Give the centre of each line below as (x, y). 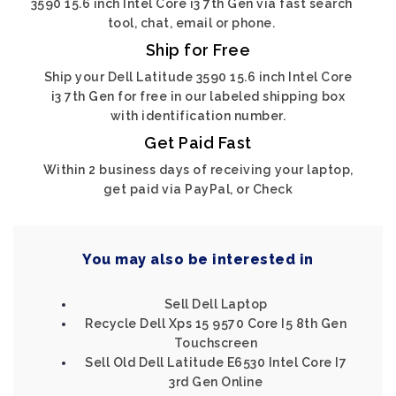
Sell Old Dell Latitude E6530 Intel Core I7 (216, 362)
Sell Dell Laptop (216, 304)
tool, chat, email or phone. (191, 23)
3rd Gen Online (216, 382)
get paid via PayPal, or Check (198, 189)
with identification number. (198, 116)
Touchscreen (216, 343)
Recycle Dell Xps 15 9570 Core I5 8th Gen (216, 324)
